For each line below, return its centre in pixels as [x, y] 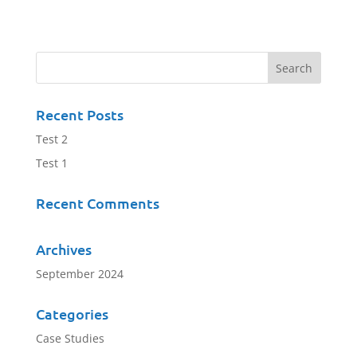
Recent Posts [79, 114]
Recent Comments [97, 202]
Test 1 [51, 163]
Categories [72, 313]
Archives [63, 249]
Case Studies [70, 338]
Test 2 [51, 139]
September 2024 [79, 273]
